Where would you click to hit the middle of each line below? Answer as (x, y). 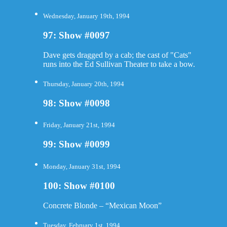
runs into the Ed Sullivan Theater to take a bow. (119, 64)
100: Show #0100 (79, 185)
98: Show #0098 (76, 103)
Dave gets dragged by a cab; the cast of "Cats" (117, 55)
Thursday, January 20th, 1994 (83, 84)
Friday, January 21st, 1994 (79, 125)
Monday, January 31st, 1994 (82, 167)
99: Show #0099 (76, 144)
